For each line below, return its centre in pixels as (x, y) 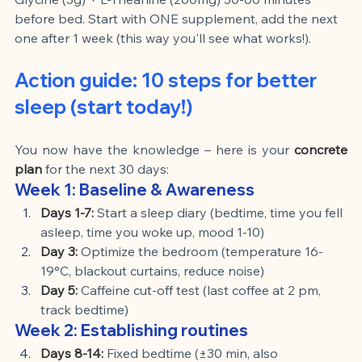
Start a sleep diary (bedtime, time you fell (221, 212)
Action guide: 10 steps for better (168, 80)
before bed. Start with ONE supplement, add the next (178, 18)
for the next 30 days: (107, 168)
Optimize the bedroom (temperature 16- (202, 251)
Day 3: (59, 251)
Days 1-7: (67, 212)
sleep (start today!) (103, 106)
